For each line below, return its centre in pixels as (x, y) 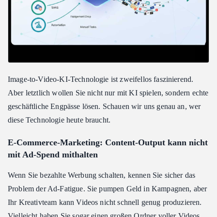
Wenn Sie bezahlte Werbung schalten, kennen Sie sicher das (102, 175)
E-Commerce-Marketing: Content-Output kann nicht (108, 143)
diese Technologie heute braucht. (59, 120)
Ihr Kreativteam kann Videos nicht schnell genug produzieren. (105, 202)
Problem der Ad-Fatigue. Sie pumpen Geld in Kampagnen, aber (108, 189)
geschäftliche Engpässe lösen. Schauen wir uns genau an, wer (104, 107)
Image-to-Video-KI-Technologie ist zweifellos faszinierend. (101, 79)
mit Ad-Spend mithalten (53, 155)
